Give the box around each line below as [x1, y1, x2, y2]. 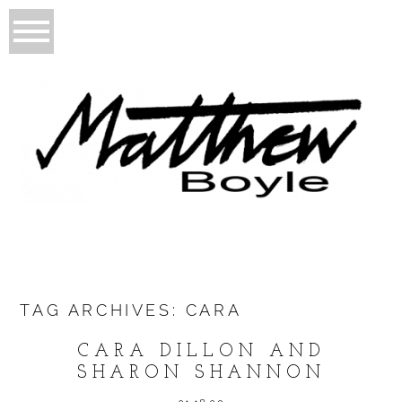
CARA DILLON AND [76, 343, 326, 362]
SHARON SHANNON [76, 364, 326, 383]
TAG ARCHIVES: [20, 301, 186, 320]
